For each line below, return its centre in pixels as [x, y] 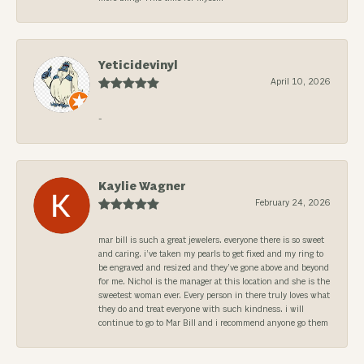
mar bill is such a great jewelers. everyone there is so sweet [211, 240]
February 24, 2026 [293, 203]
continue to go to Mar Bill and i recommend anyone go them [213, 323]
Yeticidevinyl [138, 65]
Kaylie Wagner [142, 186]
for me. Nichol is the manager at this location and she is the [214, 282]
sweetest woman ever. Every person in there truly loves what [214, 295]
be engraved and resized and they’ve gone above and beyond [214, 268]
